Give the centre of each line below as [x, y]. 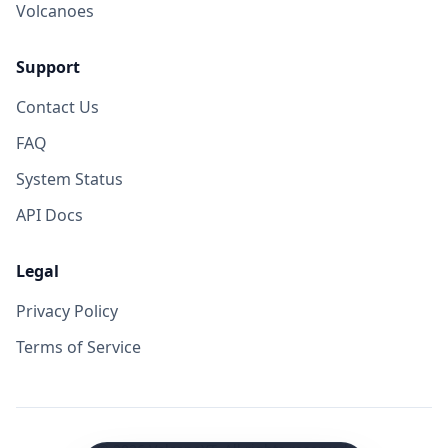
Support [48, 67]
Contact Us [57, 107]
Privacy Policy [67, 311]
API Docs [49, 215]
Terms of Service [78, 347]
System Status [69, 179]
